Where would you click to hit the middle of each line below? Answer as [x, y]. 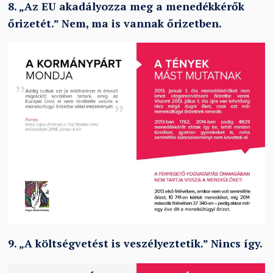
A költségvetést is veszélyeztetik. [114, 243]
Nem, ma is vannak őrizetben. [140, 23]
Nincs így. [236, 243]
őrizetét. [31, 23]
